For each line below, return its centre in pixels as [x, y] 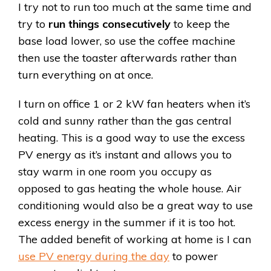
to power [194, 256]
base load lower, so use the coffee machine [127, 41]
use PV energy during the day [94, 256]
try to [33, 24]
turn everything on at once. [86, 75]
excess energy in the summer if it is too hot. [127, 223]
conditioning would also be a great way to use [135, 206]
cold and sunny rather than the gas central [125, 121]
